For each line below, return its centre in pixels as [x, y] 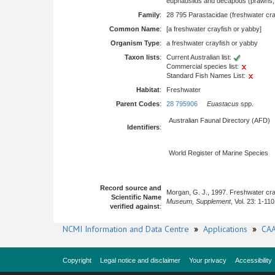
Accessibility [254, 260]
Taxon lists [142, 57]
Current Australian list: [200, 57]
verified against [135, 206]
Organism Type [135, 43]
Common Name [134, 29]
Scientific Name [136, 197]
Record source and [131, 188]
